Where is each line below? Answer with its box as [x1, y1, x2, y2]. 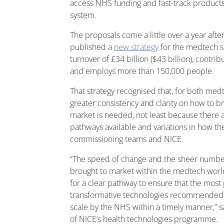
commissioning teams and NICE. [70, 133, 183, 144]
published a [70, 41, 114, 52]
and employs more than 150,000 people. [70, 65, 214, 76]
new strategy [114, 41, 158, 52]
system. [70, 9, 96, 20]
